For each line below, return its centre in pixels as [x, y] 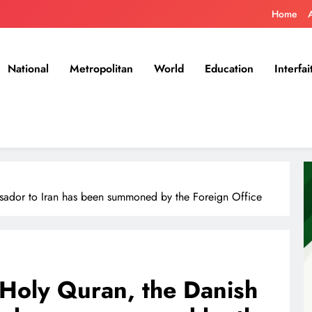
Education [229, 68]
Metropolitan [101, 68]
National [28, 68]
